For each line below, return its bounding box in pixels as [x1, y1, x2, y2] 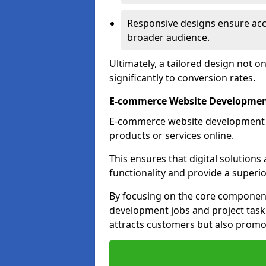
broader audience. [127, 31, 210, 44]
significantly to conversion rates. [109, 71, 255, 84]
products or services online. [109, 129, 234, 142]
